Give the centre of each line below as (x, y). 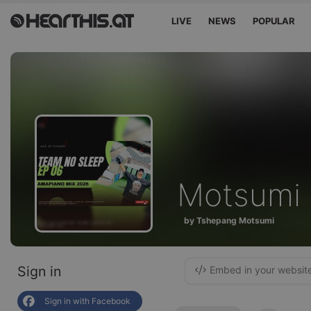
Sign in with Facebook (87, 301)
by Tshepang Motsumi (229, 220)
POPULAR (274, 21)
